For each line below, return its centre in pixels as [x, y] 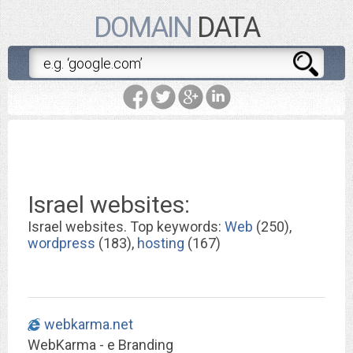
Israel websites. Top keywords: [126, 227]
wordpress [61, 243]
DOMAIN [143, 28]
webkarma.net [89, 324]
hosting [161, 243]
